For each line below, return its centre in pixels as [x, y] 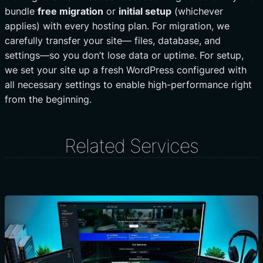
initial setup [145, 11]
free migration [70, 11]
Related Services [131, 146]
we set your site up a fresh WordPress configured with [126, 70]
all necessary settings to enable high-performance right [128, 84]
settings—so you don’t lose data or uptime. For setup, [124, 55]
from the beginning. [48, 99]
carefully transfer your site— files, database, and [113, 40]
